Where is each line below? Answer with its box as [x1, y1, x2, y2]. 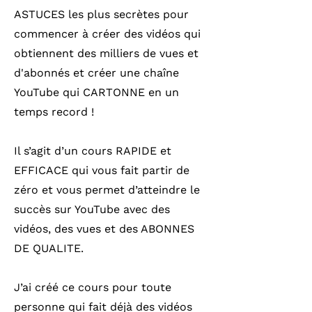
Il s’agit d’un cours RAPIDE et [14, 144, 171, 157]
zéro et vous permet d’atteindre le [14, 183, 200, 196]
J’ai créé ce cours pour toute [14, 281, 171, 294]
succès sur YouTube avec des [14, 203, 170, 216]
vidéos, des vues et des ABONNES [14, 222, 194, 235]
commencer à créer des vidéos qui [14, 27, 201, 40]
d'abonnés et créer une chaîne [14, 66, 179, 79]
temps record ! [14, 105, 94, 118]
